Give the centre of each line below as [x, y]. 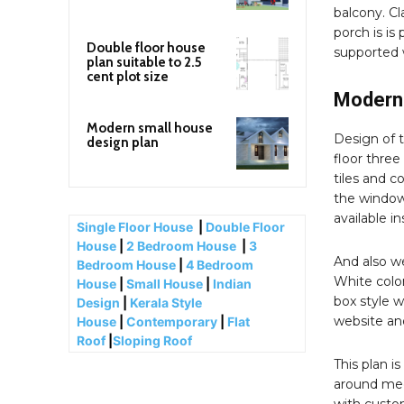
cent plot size [128, 77]
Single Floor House [136, 226]
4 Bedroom [220, 264]
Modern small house [150, 128]
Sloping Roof [154, 340]
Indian [232, 283]
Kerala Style [166, 302]
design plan [123, 142]
